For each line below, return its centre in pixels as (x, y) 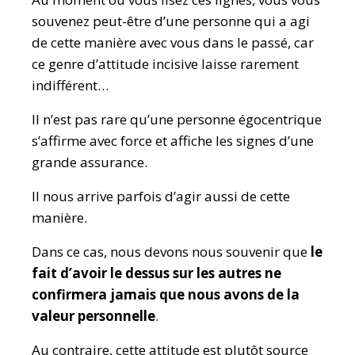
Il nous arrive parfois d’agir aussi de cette (161, 196)
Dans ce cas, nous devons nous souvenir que (171, 252)
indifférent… (70, 85)
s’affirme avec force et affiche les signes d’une (173, 141)
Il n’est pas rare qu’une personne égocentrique (177, 119)
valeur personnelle (94, 316)
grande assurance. (90, 162)
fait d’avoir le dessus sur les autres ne (157, 273)
